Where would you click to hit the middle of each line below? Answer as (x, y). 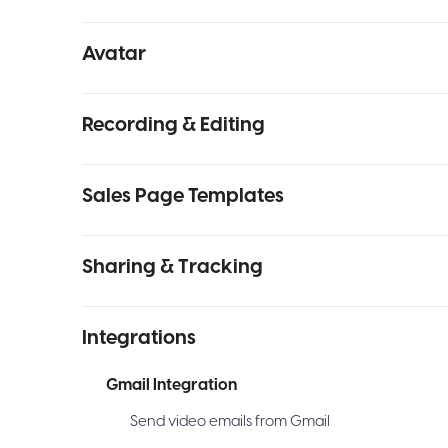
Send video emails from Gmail (230, 421)
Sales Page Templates (183, 196)
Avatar (114, 54)
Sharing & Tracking (172, 267)
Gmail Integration (171, 385)
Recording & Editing (173, 125)
